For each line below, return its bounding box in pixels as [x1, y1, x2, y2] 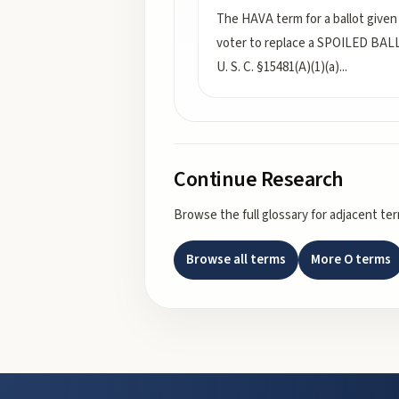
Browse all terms [186, 250, 286, 269]
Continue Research [174, 164, 344, 195]
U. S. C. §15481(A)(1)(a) [216, 58, 339, 77]
